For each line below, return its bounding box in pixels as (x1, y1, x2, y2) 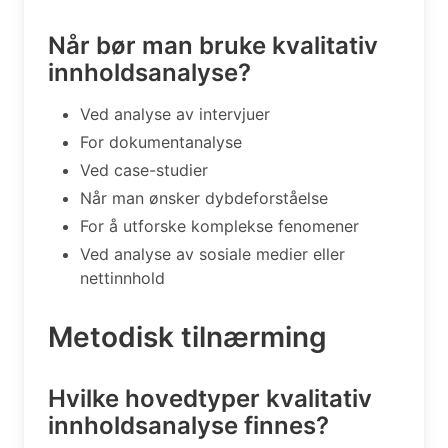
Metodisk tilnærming (48, 319, 327, 354)
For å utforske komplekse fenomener (80, 215, 359, 236)
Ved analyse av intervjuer (80, 103, 270, 124)
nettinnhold (80, 267, 165, 288)
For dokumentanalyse (80, 131, 242, 152)
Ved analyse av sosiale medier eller (80, 243, 345, 264)
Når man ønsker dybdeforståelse (80, 187, 328, 208)
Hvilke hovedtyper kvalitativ (48, 383, 372, 413)
